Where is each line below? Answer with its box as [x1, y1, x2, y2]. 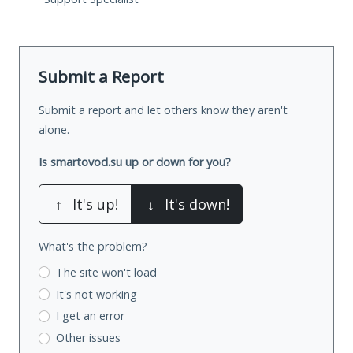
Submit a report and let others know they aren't [39, 102, 288, 117]
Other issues [55, 330, 121, 346]
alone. [39, 121, 69, 137]
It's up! [72, 194, 118, 214]
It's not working [55, 286, 137, 302]
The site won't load [55, 264, 157, 280]
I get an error [55, 308, 124, 324]
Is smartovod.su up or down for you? [39, 154, 231, 169]
